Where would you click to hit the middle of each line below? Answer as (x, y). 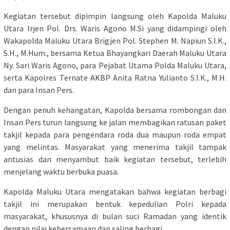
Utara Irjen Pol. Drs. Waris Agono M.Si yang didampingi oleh (115, 28)
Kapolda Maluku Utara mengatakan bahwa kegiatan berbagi (115, 191)
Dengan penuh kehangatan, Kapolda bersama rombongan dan (115, 110)
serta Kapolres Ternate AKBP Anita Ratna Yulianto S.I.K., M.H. (115, 77)
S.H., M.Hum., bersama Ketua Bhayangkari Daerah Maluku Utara (115, 53)
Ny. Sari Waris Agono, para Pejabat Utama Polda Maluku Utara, (115, 65)
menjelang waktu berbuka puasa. (61, 171)
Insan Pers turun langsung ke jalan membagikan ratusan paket (115, 122)
